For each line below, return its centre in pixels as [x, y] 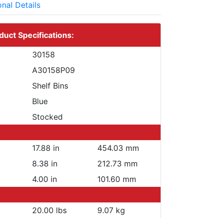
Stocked [47, 117]
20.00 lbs [49, 210]
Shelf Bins [50, 85]
